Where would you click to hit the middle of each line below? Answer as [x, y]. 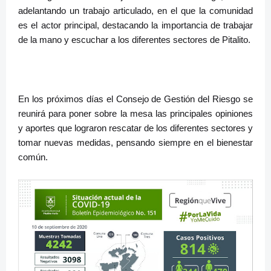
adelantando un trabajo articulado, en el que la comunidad [135, 11]
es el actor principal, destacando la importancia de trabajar [135, 25]
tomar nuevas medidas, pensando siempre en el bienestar [135, 143]
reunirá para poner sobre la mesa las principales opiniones [135, 114]
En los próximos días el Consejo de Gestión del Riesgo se [135, 99]
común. [33, 157]
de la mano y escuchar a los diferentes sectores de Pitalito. [135, 40]
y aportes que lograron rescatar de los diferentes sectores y [135, 128]
